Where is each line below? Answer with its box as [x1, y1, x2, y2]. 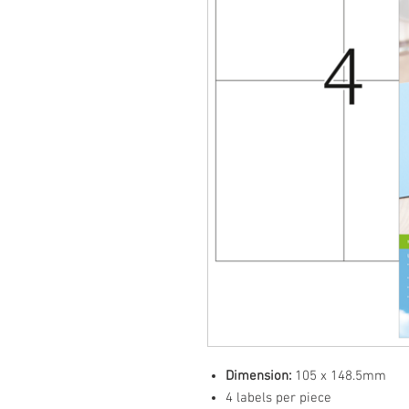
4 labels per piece [225, 389, 331, 406]
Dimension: [225, 367, 291, 384]
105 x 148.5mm [291, 367, 386, 384]
